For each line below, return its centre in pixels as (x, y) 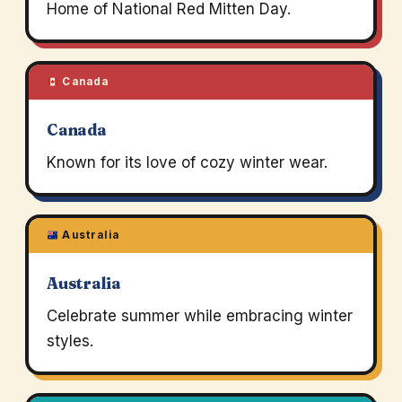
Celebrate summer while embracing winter (199, 316)
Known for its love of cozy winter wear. (187, 163)
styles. (70, 341)
